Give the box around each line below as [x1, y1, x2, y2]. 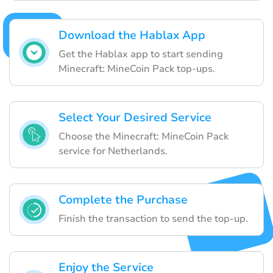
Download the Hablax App [58, 27, 205, 43]
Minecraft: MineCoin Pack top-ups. [58, 62, 215, 76]
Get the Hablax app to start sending [58, 47, 223, 61]
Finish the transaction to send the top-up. [58, 211, 248, 225]
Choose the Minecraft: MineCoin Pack [58, 129, 229, 143]
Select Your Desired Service [58, 109, 211, 126]
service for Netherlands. [58, 144, 168, 158]
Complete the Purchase [58, 191, 188, 208]
